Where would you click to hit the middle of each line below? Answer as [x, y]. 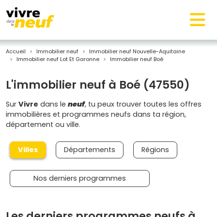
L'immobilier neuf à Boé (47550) [98, 85]
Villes [28, 150]
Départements [90, 150]
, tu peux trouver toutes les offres [143, 104]
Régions [155, 150]
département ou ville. [43, 124]
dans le [53, 104]
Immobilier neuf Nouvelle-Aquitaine [137, 51]
